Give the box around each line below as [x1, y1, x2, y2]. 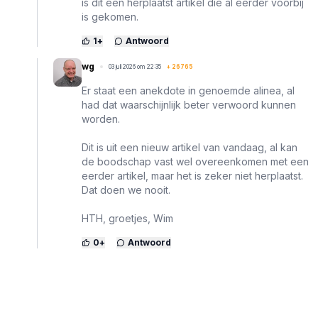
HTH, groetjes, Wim [82, 212, 173, 225]
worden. [82, 113, 120, 126]
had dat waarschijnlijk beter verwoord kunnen [82, 99, 296, 111]
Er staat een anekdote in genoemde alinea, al [82, 84, 295, 97]
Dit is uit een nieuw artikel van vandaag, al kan [82, 141, 297, 154]
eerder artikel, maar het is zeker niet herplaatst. [82, 170, 303, 182]
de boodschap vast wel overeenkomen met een [82, 155, 309, 168]
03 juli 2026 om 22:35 [109, 63, 161, 71]
